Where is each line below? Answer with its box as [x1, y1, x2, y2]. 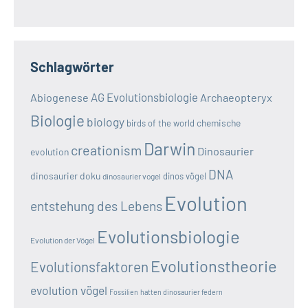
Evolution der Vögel [30, 234, 95, 245]
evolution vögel [30, 282, 107, 298]
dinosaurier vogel [102, 170, 161, 181]
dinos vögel [163, 170, 206, 181]
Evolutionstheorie [151, 255, 277, 276]
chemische [197, 116, 241, 129]
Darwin [144, 137, 195, 159]
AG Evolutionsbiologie [91, 89, 198, 104]
